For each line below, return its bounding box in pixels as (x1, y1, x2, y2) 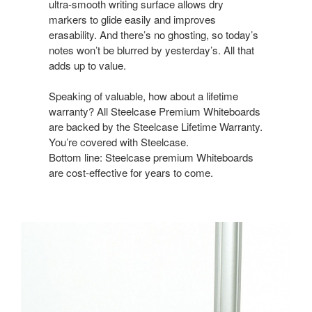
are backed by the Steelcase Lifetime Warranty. (49, 118, 263, 134)
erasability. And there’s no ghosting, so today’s (49, 26, 258, 42)
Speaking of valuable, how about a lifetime (49, 88, 238, 103)
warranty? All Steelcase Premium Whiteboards (49, 103, 260, 118)
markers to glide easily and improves (49, 11, 216, 26)
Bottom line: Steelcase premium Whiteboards (49, 149, 253, 164)
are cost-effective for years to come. (49, 164, 213, 180)
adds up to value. (49, 57, 126, 72)
